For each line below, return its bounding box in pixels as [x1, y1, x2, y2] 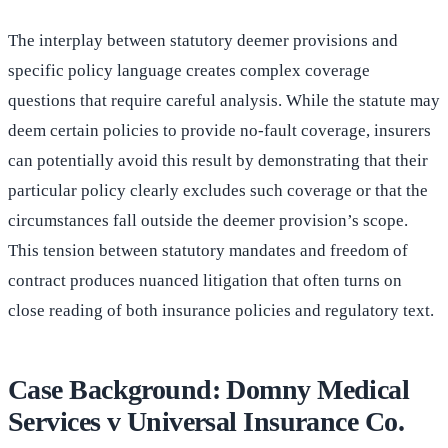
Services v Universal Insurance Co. [8, 406, 404, 438]
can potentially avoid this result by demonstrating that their [8, 151, 428, 171]
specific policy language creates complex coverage [8, 61, 370, 81]
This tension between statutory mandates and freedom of [8, 241, 408, 261]
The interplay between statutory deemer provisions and [8, 31, 398, 51]
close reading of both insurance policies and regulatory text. [8, 301, 434, 321]
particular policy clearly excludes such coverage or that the [8, 181, 428, 201]
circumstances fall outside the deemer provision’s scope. [8, 211, 408, 231]
